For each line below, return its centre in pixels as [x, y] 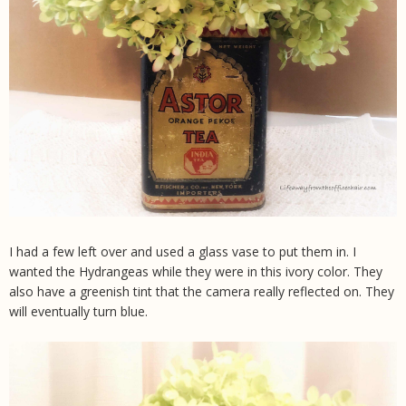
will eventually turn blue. [80, 312]
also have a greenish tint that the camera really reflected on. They [202, 292]
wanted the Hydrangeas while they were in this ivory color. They [196, 272]
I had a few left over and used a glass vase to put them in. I [183, 252]
